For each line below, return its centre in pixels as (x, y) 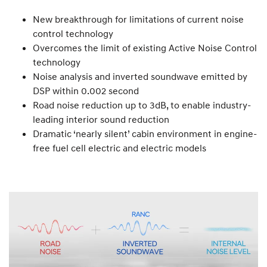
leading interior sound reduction (101, 119)
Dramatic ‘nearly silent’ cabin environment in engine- (145, 133)
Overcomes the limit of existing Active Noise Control (145, 48)
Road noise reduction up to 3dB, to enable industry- (142, 105)
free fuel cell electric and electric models (119, 148)
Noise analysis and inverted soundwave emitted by (140, 76)
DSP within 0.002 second (86, 91)
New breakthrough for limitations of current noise (138, 19)
